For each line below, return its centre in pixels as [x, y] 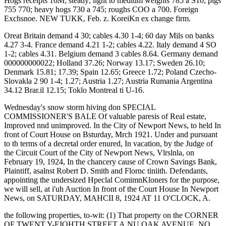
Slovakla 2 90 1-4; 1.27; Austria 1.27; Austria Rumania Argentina [108, 81]
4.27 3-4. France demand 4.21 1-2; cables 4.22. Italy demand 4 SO [110, 45]
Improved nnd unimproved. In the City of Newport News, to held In [112, 125]
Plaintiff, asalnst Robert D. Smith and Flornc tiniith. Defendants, [106, 171]
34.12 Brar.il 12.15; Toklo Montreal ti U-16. [74, 90]
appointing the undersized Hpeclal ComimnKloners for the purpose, [112, 180]
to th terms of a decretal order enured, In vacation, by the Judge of [108, 144]
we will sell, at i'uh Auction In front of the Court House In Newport [111, 189]
